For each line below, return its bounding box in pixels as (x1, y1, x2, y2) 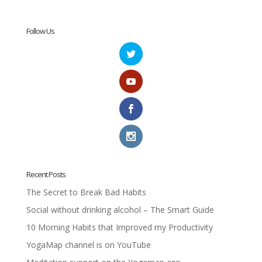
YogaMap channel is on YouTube (26, 239, 151, 251)
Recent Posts (26, 169, 65, 180)
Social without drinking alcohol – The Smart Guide (26, 204, 214, 216)
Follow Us (26, 25, 54, 36)
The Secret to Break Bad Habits (26, 187, 146, 198)
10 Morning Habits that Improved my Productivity (26, 222, 213, 233)
